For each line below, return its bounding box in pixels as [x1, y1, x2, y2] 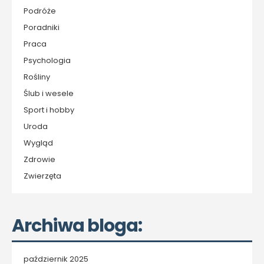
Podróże [24, 5, 56, 17]
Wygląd [24, 137, 53, 149]
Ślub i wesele [24, 88, 74, 100]
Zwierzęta [24, 170, 61, 182]
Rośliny [24, 71, 50, 83]
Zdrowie [24, 154, 55, 166]
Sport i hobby [24, 104, 74, 116]
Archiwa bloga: [12, 213, 143, 239]
